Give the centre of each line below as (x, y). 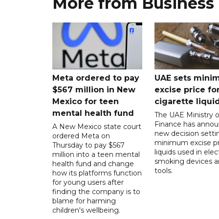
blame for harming (84, 201)
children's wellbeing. (86, 210)
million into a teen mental (96, 154)
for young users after (88, 182)
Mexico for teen (86, 101)
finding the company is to (96, 191)
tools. (163, 170)
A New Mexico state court (97, 126)
